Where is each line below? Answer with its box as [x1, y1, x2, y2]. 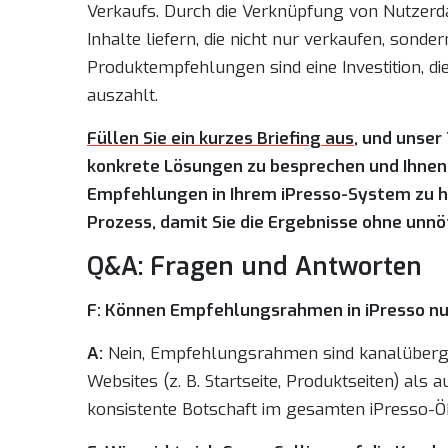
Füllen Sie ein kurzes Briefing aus [87, 127, 354, 150]
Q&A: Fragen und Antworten [87, 250, 422, 283]
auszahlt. [87, 84, 158, 107]
